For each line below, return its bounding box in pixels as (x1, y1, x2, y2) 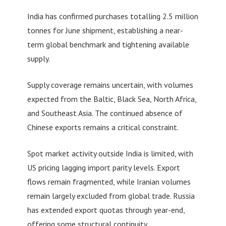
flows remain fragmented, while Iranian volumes (27, 177, 191, 187)
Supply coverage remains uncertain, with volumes (27, 80, 193, 90)
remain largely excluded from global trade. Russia (27, 191, 195, 201)
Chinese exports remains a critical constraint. (27, 122, 179, 133)
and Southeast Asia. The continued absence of (27, 108, 183, 119)
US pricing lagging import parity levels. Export (27, 162, 180, 173)
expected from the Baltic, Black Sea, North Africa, (27, 94, 196, 104)
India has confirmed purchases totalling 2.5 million (27, 11, 198, 22)
